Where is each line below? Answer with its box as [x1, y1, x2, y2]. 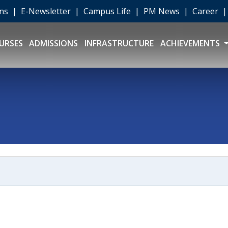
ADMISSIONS [29, 38, 78, 49]
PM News [144, 6, 182, 17]
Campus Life [83, 6, 133, 17]
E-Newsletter [21, 6, 73, 17]
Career [192, 6, 220, 17]
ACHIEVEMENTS [160, 38, 222, 49]
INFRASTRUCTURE [84, 38, 154, 49]
